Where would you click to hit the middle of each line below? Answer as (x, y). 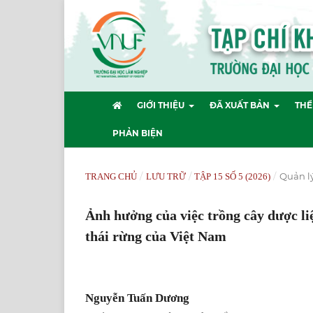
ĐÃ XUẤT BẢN (240, 105)
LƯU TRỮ (166, 176)
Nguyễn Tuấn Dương (137, 298)
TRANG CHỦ (111, 176)
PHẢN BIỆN (138, 133)
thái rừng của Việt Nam (156, 236)
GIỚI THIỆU (162, 105)
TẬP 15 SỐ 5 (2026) (233, 176)
